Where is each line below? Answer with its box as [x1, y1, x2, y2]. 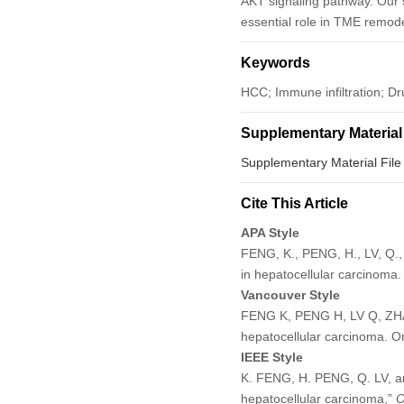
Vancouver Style [240, 287, 340, 302]
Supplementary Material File [240, 154, 401, 170]
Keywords [240, 54, 310, 70]
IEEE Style [240, 349, 303, 364]
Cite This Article [240, 195, 348, 211]
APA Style [240, 225, 299, 240]
